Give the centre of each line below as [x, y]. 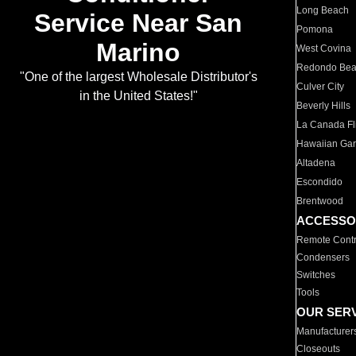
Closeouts [319, 349]
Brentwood [320, 201]
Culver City [321, 87]
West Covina [324, 48]
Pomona [315, 29]
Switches [316, 275]
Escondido [320, 182]
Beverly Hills [324, 106]
